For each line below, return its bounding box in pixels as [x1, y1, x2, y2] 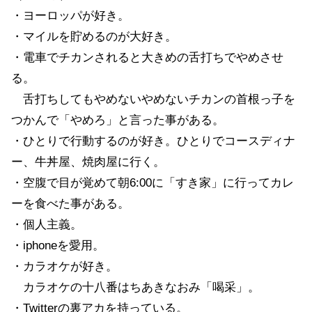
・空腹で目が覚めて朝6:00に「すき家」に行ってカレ [11, 175, 294, 189]
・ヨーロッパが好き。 [11, 8, 130, 22]
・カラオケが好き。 [11, 259, 118, 273]
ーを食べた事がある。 [11, 196, 130, 210]
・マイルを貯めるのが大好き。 [11, 29, 177, 43]
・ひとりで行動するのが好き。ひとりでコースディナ [11, 134, 295, 148]
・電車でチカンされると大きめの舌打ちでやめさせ [11, 50, 283, 64]
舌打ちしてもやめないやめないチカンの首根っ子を [11, 92, 295, 106]
